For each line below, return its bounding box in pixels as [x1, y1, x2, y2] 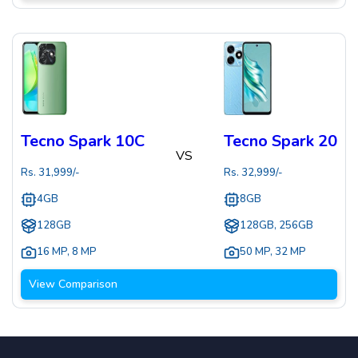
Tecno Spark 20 [224, 130, 337, 153]
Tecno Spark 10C [21, 130, 145, 153]
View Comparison [29, 276, 117, 292]
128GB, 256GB [240, 218, 313, 233]
